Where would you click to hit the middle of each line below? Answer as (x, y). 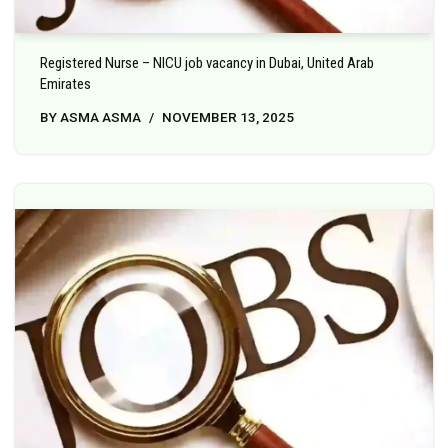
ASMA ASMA (100, 116)
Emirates (65, 83)
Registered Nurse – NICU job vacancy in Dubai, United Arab (207, 62)
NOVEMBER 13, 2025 (228, 116)
